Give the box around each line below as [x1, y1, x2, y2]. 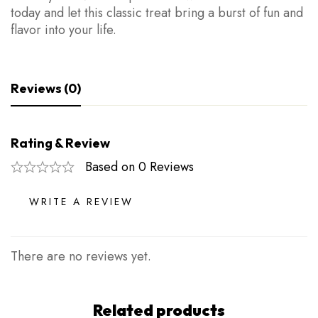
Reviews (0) [11, 79, 81, 97]
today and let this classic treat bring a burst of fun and [11, 3, 303, 22]
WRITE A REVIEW [29, 194, 133, 209]
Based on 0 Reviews [85, 157, 194, 176]
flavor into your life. [11, 20, 116, 39]
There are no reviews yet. [11, 246, 151, 265]
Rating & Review [11, 134, 110, 151]
